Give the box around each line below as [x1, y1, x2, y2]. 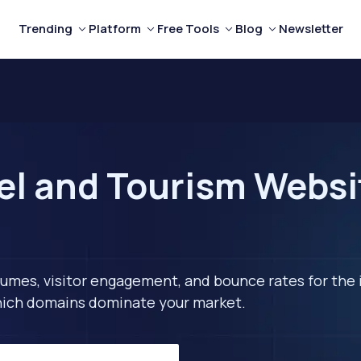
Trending [18, 20, 73, 37]
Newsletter [278, 20, 343, 37]
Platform [88, 20, 141, 37]
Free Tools [156, 20, 219, 37]
